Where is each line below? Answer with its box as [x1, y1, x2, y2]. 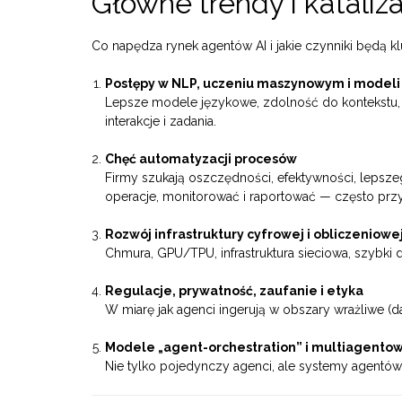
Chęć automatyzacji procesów [105, 152, 297, 167]
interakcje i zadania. [105, 114, 216, 129]
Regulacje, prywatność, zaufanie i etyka [105, 284, 363, 299]
